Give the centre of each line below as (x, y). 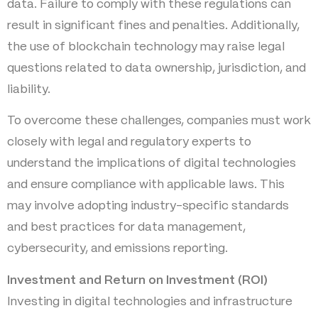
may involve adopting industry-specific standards (148, 206)
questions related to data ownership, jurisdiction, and (157, 68)
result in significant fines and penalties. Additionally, (153, 26)
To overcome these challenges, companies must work (159, 121)
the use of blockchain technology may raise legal (146, 47)
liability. (29, 90)
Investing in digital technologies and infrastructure (150, 301)
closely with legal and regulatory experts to (129, 142)
